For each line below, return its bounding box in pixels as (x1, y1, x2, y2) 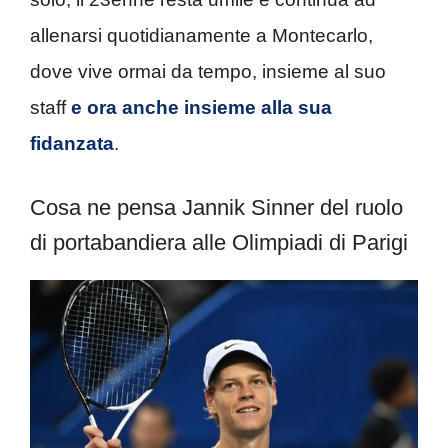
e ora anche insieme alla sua (66, 96, 332, 118)
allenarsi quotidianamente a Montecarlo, (30, 24, 373, 46)
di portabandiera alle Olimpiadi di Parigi (30, 230, 408, 256)
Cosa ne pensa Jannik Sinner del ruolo (30, 195, 403, 221)
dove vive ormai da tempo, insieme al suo (30, 60, 386, 82)
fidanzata (30, 132, 114, 154)
